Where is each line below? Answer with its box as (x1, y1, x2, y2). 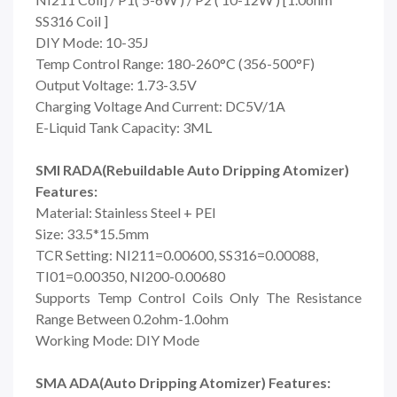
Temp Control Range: (35, 54, 167, 72)
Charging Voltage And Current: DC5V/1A (35, 97, 285, 114)
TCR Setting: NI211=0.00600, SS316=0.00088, (35, 245, 318, 263)
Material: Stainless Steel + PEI (35, 203, 216, 221)
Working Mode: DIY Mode (35, 331, 199, 348)
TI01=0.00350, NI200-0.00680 (35, 267, 225, 284)
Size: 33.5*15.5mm (35, 224, 149, 242)
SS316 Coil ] (35, 12, 108, 29)
